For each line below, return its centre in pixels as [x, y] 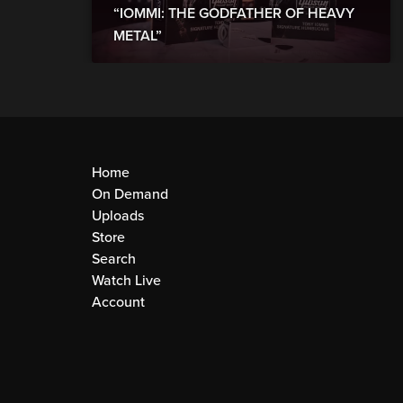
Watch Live [126, 281]
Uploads [118, 216]
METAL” [138, 36]
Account [118, 303]
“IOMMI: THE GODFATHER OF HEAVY [234, 14]
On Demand [130, 195]
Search [114, 260]
